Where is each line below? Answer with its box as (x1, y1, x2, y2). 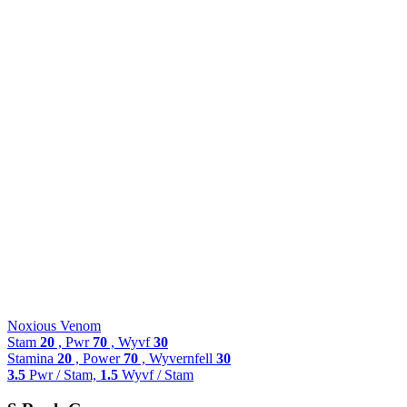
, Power (72, 350, 124, 366)
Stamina (7, 350, 57, 366)
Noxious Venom (7, 317, 101, 333)
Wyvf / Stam (118, 366, 194, 382)
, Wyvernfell (138, 350, 216, 366)
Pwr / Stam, (25, 366, 100, 382)
